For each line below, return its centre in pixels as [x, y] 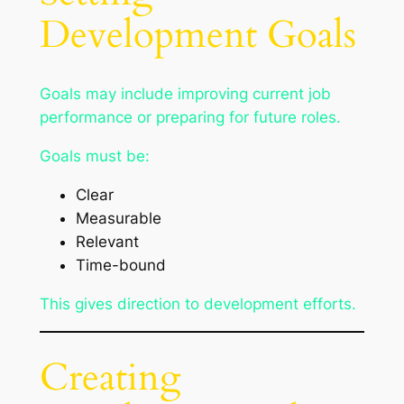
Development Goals [197, 36]
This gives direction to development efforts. [197, 303]
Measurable [118, 218]
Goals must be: [94, 156]
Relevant [107, 241]
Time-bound [120, 265]
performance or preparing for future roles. [190, 118]
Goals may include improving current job [185, 94]
